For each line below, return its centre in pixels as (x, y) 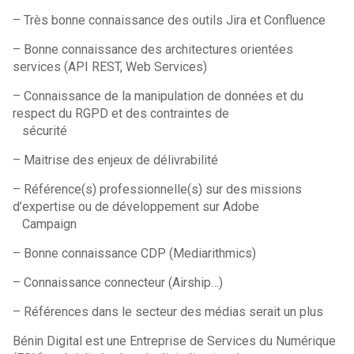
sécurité (40, 131)
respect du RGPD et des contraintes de (123, 113)
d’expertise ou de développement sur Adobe (136, 207)
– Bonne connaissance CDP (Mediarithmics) (135, 253)
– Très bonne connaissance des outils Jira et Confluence (169, 20)
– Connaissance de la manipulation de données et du (158, 96)
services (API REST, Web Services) (112, 67)
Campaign (45, 224)
